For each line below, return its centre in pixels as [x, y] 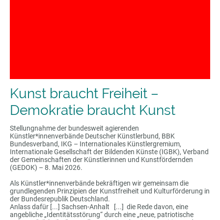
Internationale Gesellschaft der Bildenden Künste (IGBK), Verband [109, 152]
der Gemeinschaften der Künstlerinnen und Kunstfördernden [101, 160]
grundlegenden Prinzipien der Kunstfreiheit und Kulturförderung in [110, 191]
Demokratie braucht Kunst [93, 110]
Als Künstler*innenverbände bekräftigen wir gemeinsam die [99, 183]
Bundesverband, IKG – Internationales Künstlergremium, [96, 144]
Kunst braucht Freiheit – [84, 94]
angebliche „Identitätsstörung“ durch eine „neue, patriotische [102, 215]
